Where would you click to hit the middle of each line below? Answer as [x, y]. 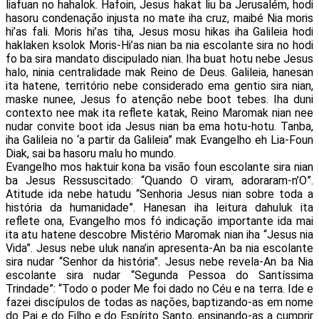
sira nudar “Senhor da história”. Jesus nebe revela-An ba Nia [159, 261]
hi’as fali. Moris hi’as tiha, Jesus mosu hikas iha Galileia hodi [159, 31]
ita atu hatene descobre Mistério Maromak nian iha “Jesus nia [159, 234]
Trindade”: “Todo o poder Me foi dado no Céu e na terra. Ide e [159, 288]
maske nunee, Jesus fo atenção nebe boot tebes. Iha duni [159, 99]
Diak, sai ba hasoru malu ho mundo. [91, 153]
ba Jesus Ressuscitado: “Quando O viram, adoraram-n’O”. [159, 180]
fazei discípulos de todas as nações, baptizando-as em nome [159, 302]
